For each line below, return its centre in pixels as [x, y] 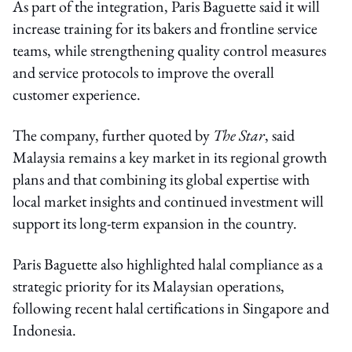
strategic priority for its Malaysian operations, [148, 286]
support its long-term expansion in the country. [155, 223]
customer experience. [77, 94]
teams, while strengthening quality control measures [169, 50]
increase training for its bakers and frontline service [165, 28]
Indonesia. [44, 330]
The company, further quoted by [113, 135]
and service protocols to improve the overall [143, 72]
